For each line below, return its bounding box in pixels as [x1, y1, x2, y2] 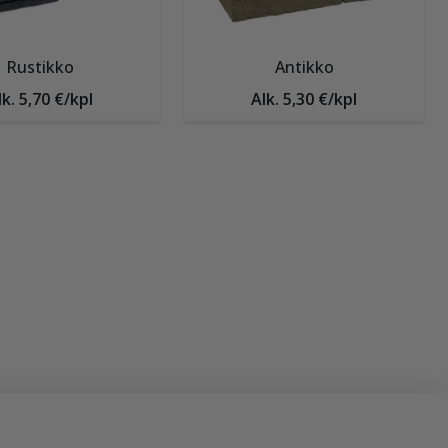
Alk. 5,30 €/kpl [251, 88, 357, 110]
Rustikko [6, 56, 74, 78]
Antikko [274, 56, 334, 78]
